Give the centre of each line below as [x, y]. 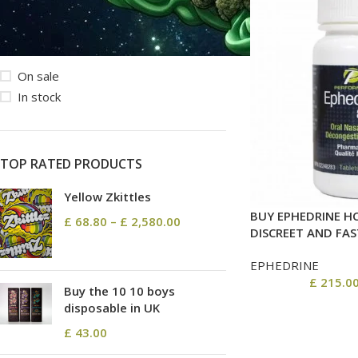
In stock [39, 97]
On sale [38, 76]
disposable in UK [112, 307]
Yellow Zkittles [107, 197]
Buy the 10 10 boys [119, 290]
